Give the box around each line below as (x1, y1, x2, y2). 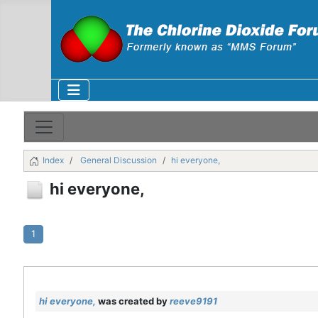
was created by (95, 295, 170, 307)
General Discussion (80, 155, 157, 166)
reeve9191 (169, 295, 217, 307)
